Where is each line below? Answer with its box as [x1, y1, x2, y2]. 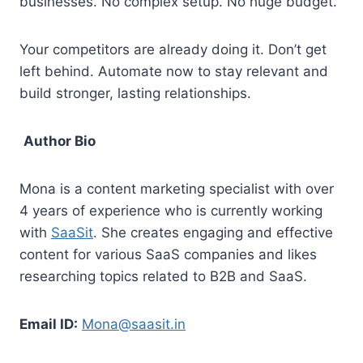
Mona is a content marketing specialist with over [19, 180, 334, 197]
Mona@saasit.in [82, 315, 186, 332]
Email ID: [19, 315, 78, 332]
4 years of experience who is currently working [19, 202, 322, 219]
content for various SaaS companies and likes [19, 246, 317, 263]
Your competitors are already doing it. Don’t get [19, 41, 327, 58]
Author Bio [23, 132, 96, 149]
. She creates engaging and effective [93, 224, 333, 241]
